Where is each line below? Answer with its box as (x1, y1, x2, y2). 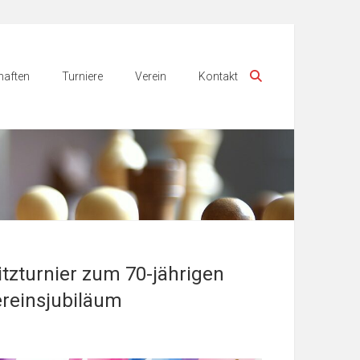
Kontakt (198, 70, 238, 83)
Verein (135, 70, 166, 83)
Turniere (62, 70, 103, 83)
